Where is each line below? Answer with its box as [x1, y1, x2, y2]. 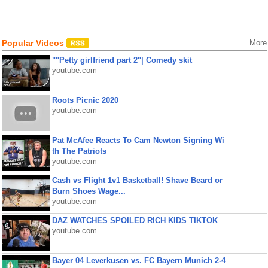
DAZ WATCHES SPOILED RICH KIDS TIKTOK [51, 216, 218, 225]
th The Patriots [51, 147, 106, 156]
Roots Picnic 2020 [51, 96, 118, 105]
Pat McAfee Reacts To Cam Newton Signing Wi [51, 136, 224, 145]
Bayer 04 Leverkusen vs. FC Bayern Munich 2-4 [51, 256, 226, 265]
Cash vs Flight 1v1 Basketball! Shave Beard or [51, 176, 223, 185]
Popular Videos [1, 38, 66, 48]
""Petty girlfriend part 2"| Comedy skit [51, 56, 192, 65]
